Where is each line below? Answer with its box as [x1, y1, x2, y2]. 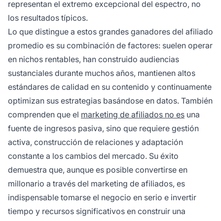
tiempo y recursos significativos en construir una [8, 206, 185, 217]
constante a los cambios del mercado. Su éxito [8, 151, 179, 161]
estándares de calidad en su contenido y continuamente [8, 82, 212, 92]
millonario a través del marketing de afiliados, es [8, 179, 185, 189]
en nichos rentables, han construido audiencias [8, 54, 179, 65]
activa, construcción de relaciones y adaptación [8, 137, 183, 147]
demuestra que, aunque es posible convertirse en [8, 165, 187, 175]
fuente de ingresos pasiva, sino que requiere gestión [8, 123, 199, 134]
